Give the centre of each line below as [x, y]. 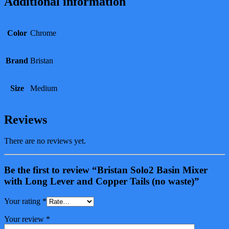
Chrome [43, 33]
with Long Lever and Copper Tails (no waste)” [102, 181]
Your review [25, 219]
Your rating [23, 201]
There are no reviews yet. [45, 141]
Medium [44, 88]
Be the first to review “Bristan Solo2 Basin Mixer [106, 170]
